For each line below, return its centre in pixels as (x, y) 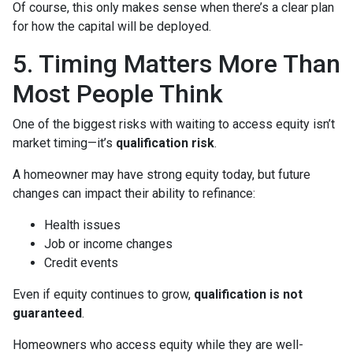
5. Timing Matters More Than (176, 64)
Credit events (81, 263)
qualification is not (248, 294)
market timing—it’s (64, 143)
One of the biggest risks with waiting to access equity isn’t (174, 124)
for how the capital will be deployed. (112, 26)
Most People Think (118, 94)
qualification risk (165, 143)
